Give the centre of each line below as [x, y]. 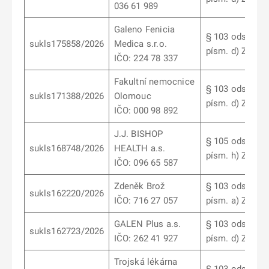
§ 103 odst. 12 [235, 186]
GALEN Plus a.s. [147, 224]
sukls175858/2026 [67, 44]
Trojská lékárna [146, 262]
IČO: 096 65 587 [146, 163]
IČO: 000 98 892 [146, 110]
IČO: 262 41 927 [146, 238]
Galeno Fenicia [144, 29]
